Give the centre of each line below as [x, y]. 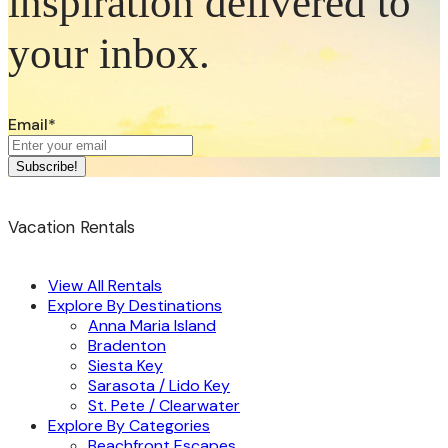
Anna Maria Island [152, 326]
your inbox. [109, 54]
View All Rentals [105, 286]
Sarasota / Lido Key [159, 386]
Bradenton [127, 346]
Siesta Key [125, 366]
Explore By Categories [129, 426]
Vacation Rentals [71, 226]
